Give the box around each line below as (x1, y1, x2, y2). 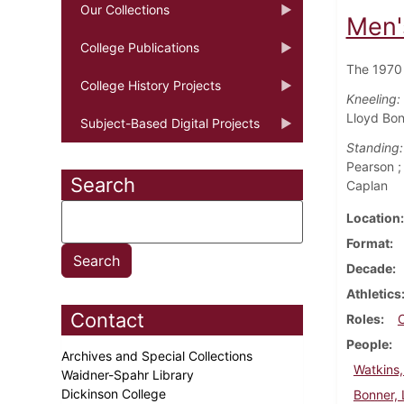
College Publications (80, 39, 199, 55)
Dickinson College (61, 385, 170, 401)
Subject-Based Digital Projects (80, 115, 260, 131)
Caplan (345, 177, 388, 193)
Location (345, 209, 400, 225)
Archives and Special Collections (61, 347, 256, 363)
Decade (345, 260, 392, 276)
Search (70, 172, 135, 197)
